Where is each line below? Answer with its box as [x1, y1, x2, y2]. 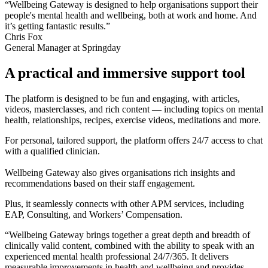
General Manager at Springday [5, 42, 121, 53]
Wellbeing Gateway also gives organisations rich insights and [5, 167, 235, 178]
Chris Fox [5, 32, 42, 42]
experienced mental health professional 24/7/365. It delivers [5, 251, 229, 261]
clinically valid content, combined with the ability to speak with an [5, 240, 254, 251]
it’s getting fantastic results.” [5, 21, 110, 32]
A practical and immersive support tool [5, 65, 245, 81]
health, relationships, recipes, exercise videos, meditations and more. [5, 114, 261, 125]
